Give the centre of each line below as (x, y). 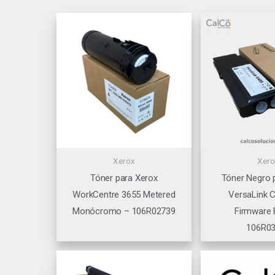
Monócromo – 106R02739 (124, 211)
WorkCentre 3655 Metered (124, 195)
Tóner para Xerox (124, 178)
